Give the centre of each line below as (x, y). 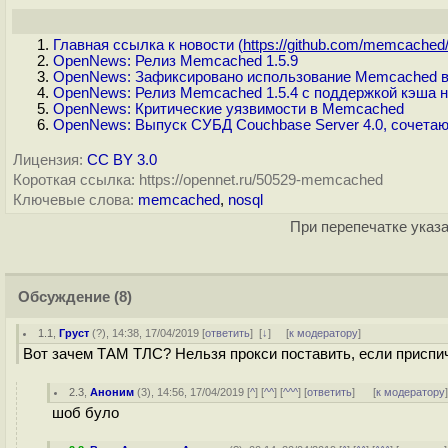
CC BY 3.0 (122, 160)
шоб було (85, 413)
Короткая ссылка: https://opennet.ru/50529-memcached (198, 180)
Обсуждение (64, 297)
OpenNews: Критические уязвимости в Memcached (228, 109)
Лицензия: (48, 160)
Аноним (112, 392)
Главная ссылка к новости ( (148, 45)
